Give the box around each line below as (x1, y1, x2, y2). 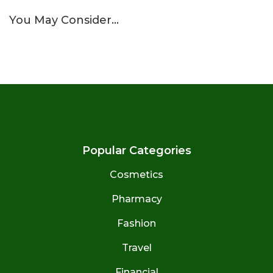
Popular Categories (82, 143, 191, 157)
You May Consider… (9, 13, 119, 27)
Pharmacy (111, 193, 162, 205)
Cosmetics (110, 168, 163, 180)
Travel (121, 241, 152, 253)
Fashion (117, 217, 156, 229)
